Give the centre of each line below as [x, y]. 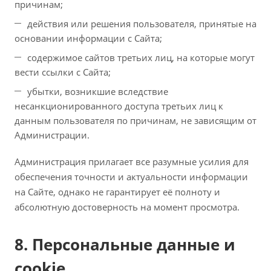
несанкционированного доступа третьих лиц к [119, 106]
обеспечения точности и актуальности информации [131, 177]
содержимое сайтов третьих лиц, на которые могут [141, 57]
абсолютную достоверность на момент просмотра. [127, 207]
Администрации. [52, 135]
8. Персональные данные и [125, 244]
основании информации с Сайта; [88, 38]
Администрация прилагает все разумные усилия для [132, 162]
